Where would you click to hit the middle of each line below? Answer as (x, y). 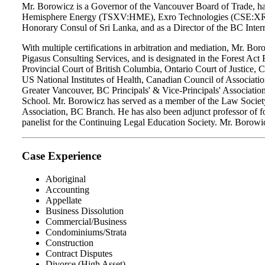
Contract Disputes (79, 253)
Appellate (64, 200)
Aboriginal (66, 179)
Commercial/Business (86, 221)
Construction (70, 243)
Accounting (67, 189)
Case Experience (62, 156)
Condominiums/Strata (86, 232)
